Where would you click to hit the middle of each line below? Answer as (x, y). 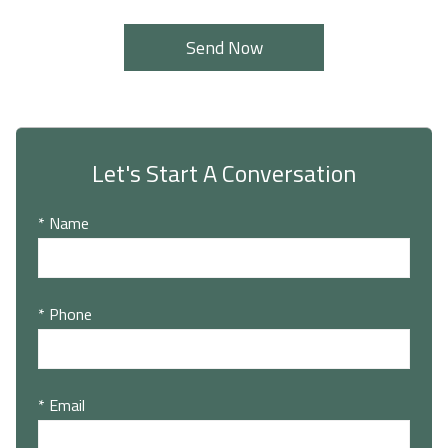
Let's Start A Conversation (224, 172)
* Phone (65, 313)
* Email (61, 404)
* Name (63, 222)
